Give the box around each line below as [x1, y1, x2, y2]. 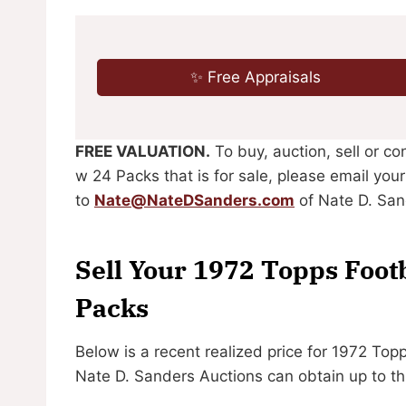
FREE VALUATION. [75, 141, 210, 160]
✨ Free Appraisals [190, 67, 322, 86]
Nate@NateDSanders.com [94, 190, 295, 209]
